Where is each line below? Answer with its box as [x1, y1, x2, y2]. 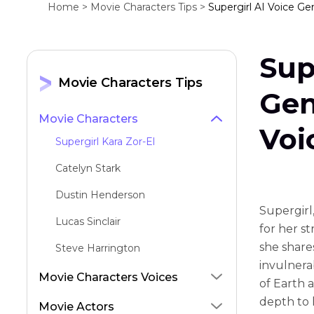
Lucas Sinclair [55, 215, 121, 228]
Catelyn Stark [55, 162, 121, 175]
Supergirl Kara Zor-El [55, 135, 155, 148]
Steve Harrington [55, 242, 140, 254]
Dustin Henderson [55, 189, 145, 201]
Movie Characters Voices [39, 271, 178, 284]
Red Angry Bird [55, 295, 130, 308]
